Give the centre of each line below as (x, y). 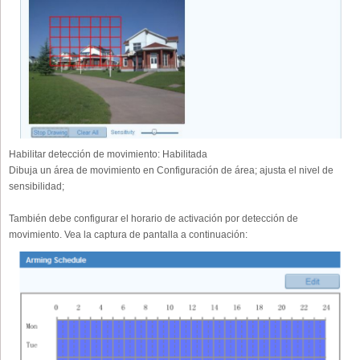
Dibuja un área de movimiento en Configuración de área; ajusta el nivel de (171, 171)
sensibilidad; (37, 187)
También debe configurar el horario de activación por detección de (153, 219)
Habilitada (184, 155)
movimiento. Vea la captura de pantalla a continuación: (128, 235)
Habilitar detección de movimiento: (84, 155)
